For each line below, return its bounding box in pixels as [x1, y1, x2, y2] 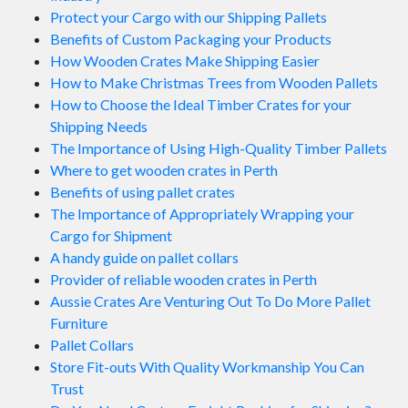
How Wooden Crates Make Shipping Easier [50, 52, 320, 70]
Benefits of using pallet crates [50, 183, 235, 201]
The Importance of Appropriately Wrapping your [50, 205, 354, 223]
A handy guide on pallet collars [50, 249, 239, 267]
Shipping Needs [50, 117, 148, 136]
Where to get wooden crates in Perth [50, 161, 278, 179]
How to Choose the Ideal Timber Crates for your [50, 96, 352, 114]
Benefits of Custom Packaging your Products [50, 30, 331, 48]
